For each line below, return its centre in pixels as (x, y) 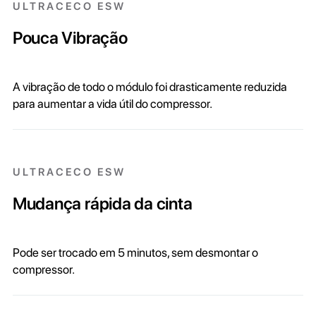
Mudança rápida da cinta (102, 203)
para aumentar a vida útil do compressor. (112, 103)
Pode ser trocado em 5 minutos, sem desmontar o (135, 252)
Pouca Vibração (70, 37)
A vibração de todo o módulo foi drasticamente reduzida (150, 86)
